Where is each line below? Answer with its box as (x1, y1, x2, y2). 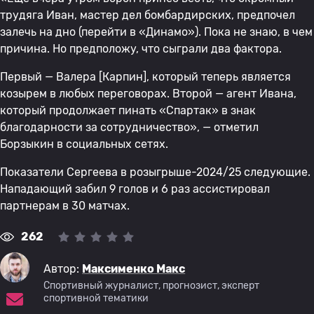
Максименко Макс (82, 262, 186, 276)
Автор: (43, 262, 83, 276)
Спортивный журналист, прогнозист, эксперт (43, 280, 260, 292)
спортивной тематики (43, 292, 149, 305)
